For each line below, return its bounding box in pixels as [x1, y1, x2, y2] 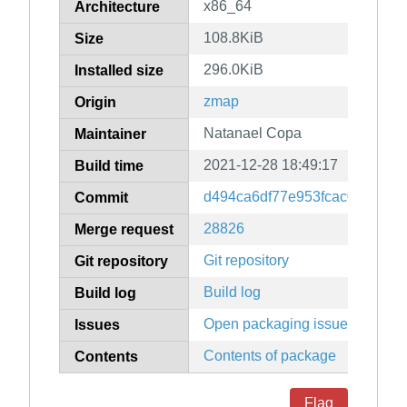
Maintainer [74, 126, 146, 143]
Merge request [74, 222, 174, 238]
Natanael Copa [203, 125, 302, 142]
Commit [74, 190, 128, 206]
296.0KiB [203, 62, 263, 78]
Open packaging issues [203, 316, 355, 333]
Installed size [74, 63, 164, 79]
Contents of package [203, 348, 336, 364]
